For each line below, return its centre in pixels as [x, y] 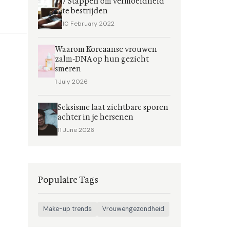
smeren [68, 69]
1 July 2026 [71, 82]
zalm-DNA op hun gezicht [102, 59]
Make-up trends [68, 209]
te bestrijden [85, 11]
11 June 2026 [76, 130]
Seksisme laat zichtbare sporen [113, 108]
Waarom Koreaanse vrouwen [106, 50]
